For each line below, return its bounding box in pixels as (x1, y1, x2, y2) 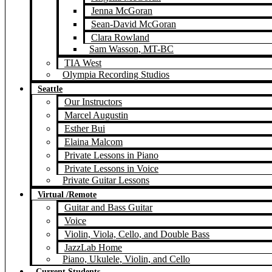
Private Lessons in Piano (64, 150, 158, 160)
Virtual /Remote (38, 190, 97, 199)
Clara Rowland (91, 32, 149, 42)
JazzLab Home (64, 242, 122, 253)
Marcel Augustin (64, 110, 128, 120)
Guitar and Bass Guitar (64, 202, 152, 212)
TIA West (64, 58, 101, 68)
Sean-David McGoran (91, 19, 176, 29)
